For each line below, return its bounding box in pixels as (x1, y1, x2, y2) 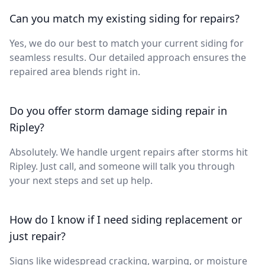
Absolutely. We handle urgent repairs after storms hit (9, 145, 248, 159)
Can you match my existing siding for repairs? (9, 11, 240, 25)
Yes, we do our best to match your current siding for (9, 36, 244, 50)
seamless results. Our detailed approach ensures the (9, 50, 246, 64)
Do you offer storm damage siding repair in (9, 103, 227, 118)
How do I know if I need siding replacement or (9, 212, 242, 227)
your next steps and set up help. (9, 173, 153, 187)
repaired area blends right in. (9, 64, 140, 78)
